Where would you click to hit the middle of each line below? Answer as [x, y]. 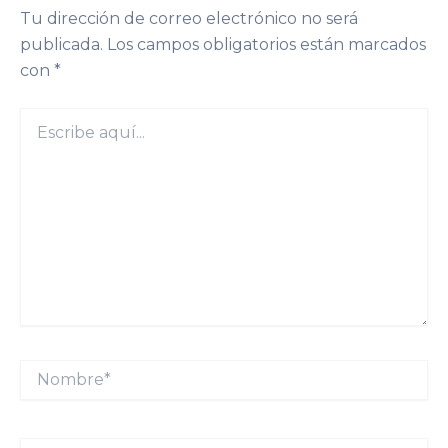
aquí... [38, 136]
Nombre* [51, 368]
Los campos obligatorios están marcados [266, 44]
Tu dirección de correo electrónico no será [189, 18]
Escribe [44, 116]
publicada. [61, 44]
